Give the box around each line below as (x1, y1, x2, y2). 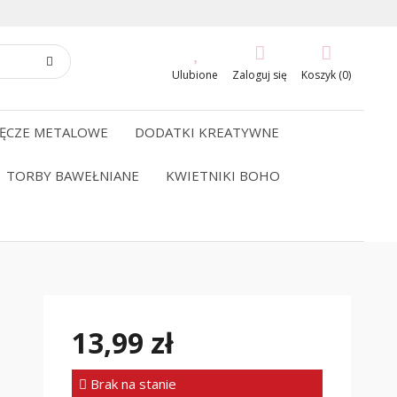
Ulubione (172, 67, 218, 82)
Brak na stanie (86, 375, 176, 393)
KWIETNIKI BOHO (166, 167, 280, 184)
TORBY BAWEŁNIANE (6, 167, 139, 184)
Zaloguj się (232, 67, 287, 82)
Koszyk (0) (301, 67, 351, 82)
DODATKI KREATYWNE (135, 123, 279, 141)
